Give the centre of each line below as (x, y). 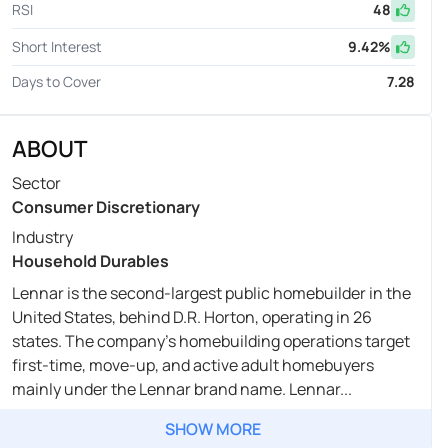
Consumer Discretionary (105, 206)
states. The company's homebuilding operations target (210, 340)
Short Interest (56, 46)
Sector (36, 182)
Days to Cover (56, 81)
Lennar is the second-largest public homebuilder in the (211, 292)
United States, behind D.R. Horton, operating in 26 (191, 316)
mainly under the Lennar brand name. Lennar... (181, 388)
